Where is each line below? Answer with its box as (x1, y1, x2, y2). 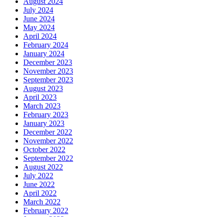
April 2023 (23, 93, 57, 102)
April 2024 (23, 32, 57, 41)
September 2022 (23, 154, 73, 163)
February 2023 (23, 110, 68, 119)
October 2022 (23, 145, 65, 154)
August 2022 (23, 163, 63, 171)
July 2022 (23, 171, 53, 180)
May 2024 (23, 23, 55, 32)
